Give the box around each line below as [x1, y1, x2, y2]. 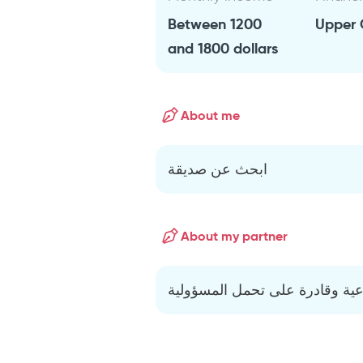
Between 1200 [168, 15, 263, 33]
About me [181, 106, 241, 124]
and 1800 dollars [168, 39, 279, 58]
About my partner [181, 227, 288, 245]
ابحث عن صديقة [168, 160, 268, 178]
